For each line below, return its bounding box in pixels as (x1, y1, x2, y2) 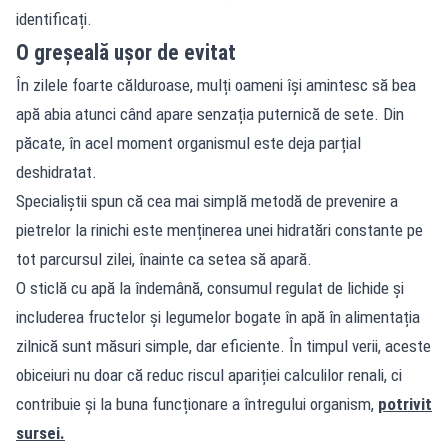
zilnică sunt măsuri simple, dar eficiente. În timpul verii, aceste (16, 335, 431, 356)
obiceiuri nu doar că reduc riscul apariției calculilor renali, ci (16, 364, 402, 385)
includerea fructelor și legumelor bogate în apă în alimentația (16, 306, 420, 327)
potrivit (378, 393, 432, 414)
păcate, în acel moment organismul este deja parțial (16, 132, 361, 153)
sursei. (16, 422, 65, 443)
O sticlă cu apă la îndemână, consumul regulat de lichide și (16, 277, 404, 298)
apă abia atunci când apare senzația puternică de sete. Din (16, 103, 404, 124)
